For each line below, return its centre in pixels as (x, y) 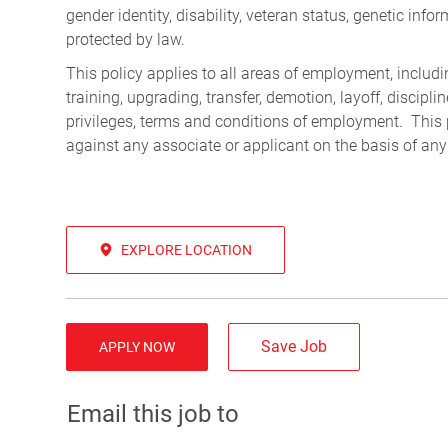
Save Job (294, 346)
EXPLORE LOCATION (186, 249)
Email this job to (153, 413)
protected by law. (125, 39)
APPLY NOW (137, 346)
